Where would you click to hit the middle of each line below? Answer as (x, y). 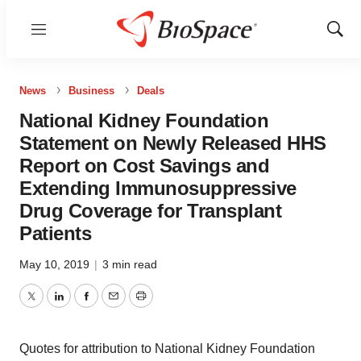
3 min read (130, 264)
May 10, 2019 (56, 264)
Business (91, 91)
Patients (55, 233)
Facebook (114, 305)
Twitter (49, 305)
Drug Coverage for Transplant (150, 211)
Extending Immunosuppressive (158, 188)
